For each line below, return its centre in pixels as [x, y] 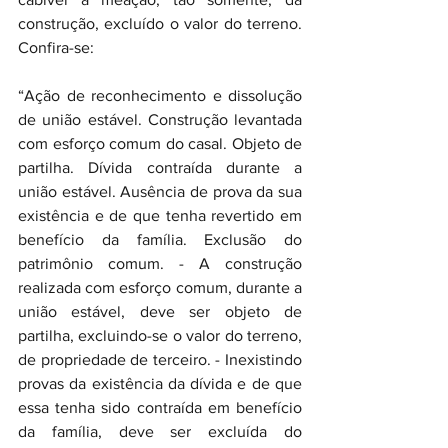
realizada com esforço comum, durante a [160, 287]
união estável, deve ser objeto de [160, 311]
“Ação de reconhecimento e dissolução [160, 95]
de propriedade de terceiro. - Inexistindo [160, 359]
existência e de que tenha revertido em [160, 215]
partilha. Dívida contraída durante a [160, 167]
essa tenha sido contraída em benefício [160, 407]
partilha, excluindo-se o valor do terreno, [160, 335]
